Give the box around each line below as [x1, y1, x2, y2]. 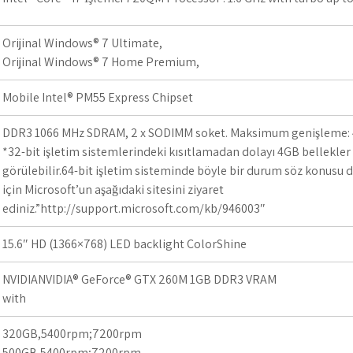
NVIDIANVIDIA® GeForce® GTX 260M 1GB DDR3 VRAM [2, 271, 277, 288]
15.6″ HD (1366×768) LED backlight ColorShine [2, 236, 247, 252]
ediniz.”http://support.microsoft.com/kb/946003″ [2, 200, 266, 217]
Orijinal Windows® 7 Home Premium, [2, 54, 199, 70]
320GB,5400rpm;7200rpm [2, 325, 142, 342]
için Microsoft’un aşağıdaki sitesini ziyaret [2, 181, 224, 198]
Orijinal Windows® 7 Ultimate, [2, 35, 162, 51]
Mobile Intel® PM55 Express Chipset [2, 89, 193, 106]
